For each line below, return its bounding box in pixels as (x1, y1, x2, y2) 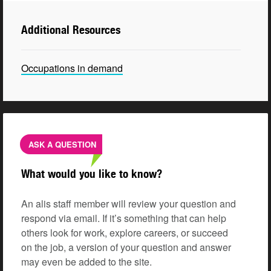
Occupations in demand (21, 61, 123, 76)
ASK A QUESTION (28, 139, 96, 151)
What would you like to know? (21, 167, 162, 181)
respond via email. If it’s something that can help (21, 211, 226, 226)
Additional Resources (21, 23, 120, 37)
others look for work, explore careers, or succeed (21, 226, 228, 240)
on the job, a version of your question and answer (21, 240, 231, 255)
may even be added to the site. (21, 255, 152, 269)
